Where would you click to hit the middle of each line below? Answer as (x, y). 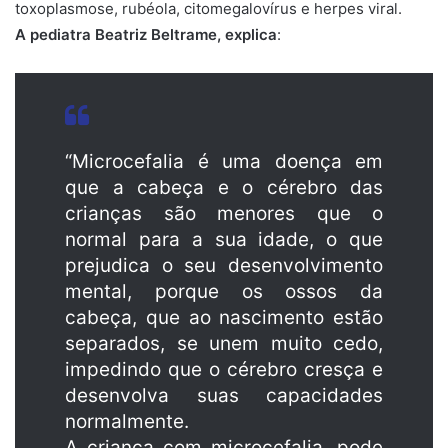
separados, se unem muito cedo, (224, 343)
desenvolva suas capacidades (224, 395)
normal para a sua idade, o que (224, 239)
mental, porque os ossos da (224, 291)
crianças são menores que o (224, 213)
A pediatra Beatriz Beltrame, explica (146, 34)
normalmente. (127, 421)
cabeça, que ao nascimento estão (224, 317)
